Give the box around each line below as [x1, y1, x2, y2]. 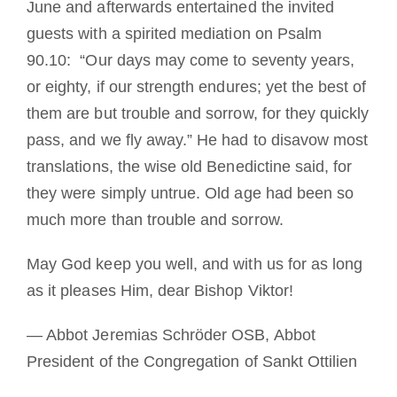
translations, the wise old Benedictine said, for [27, 158, 353, 176]
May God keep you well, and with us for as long [27, 255, 363, 274]
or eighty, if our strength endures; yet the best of [27, 78, 367, 97]
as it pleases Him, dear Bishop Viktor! [27, 282, 293, 300]
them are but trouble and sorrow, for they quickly [27, 105, 370, 123]
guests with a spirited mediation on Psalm [27, 25, 323, 43]
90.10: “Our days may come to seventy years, [27, 51, 355, 70]
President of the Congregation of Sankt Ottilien [27, 353, 358, 371]
